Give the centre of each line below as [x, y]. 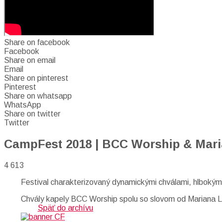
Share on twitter [32, 114]
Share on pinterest [36, 78]
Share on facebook [37, 42]
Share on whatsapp [38, 96]
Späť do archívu [65, 208]
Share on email [30, 60]
